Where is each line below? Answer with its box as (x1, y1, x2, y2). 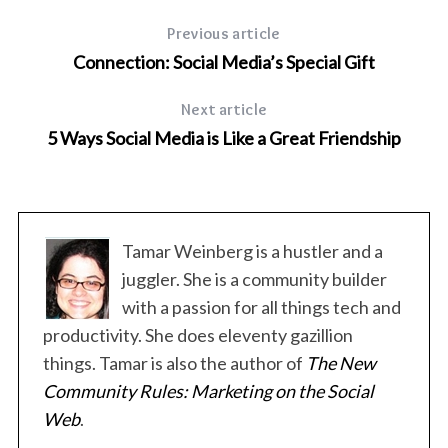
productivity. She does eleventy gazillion (42, 323, 353, 346)
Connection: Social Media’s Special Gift (73, 50, 375, 73)
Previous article (167, 23, 281, 43)
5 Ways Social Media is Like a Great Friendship (47, 126, 401, 149)
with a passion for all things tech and (121, 295, 401, 318)
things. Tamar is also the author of (42, 351, 306, 374)
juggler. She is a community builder (121, 267, 387, 290)
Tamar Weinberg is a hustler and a (121, 239, 383, 262)
